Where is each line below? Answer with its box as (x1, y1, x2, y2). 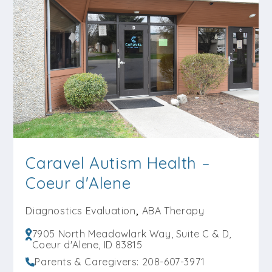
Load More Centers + (81, 17, 191, 32)
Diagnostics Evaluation (25, 205, 136, 217)
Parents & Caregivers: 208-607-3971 (35, 256, 205, 268)
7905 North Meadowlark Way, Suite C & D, (32, 228, 232, 240)
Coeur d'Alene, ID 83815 (32, 239, 143, 251)
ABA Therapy (141, 205, 205, 217)
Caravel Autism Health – (25, 153, 210, 173)
